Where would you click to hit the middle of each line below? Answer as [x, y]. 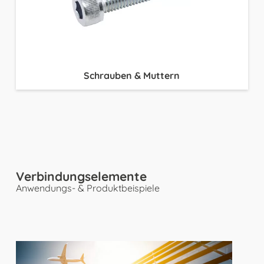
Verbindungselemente [81, 176]
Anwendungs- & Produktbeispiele [88, 188]
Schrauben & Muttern [132, 76]
